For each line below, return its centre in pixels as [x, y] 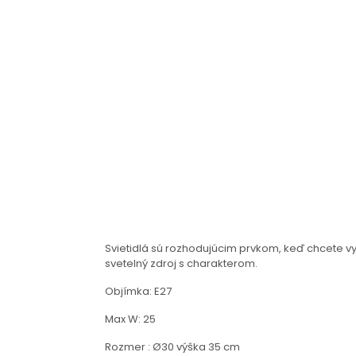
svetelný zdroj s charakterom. [181, 263]
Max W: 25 [130, 319]
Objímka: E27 [138, 291]
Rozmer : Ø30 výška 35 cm [172, 347]
